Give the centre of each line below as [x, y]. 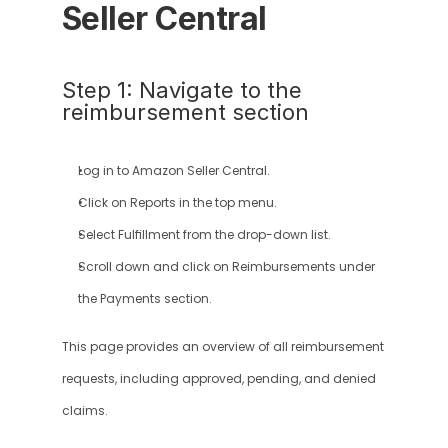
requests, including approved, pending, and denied [218, 379]
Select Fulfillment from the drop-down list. [204, 235]
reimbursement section [185, 112]
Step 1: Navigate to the [181, 90]
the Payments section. [144, 299]
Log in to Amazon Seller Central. [173, 171]
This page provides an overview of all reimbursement [222, 347]
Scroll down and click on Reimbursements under [226, 267]
